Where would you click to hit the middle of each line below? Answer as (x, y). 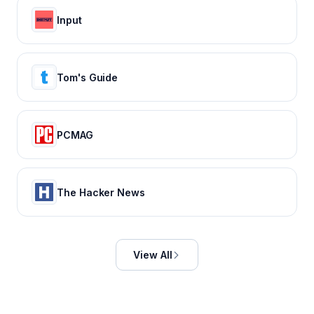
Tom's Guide (88, 77)
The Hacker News (101, 192)
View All (153, 255)
